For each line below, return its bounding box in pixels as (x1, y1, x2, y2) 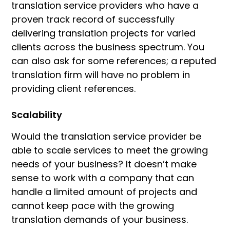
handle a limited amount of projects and (11, 185, 197, 198)
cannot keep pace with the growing (11, 199, 174, 212)
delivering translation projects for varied (11, 27, 196, 40)
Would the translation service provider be (11, 129, 201, 143)
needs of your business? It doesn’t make (11, 157, 197, 170)
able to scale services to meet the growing (11, 143, 208, 157)
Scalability (11, 108, 62, 122)
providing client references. (11, 82, 136, 95)
